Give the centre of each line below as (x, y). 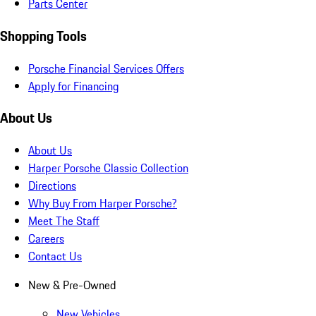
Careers (46, 239)
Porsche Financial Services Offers (106, 68)
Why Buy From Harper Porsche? (103, 203)
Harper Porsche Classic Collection (108, 168)
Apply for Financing (74, 86)
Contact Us (55, 256)
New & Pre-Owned (72, 285)
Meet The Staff (64, 221)
